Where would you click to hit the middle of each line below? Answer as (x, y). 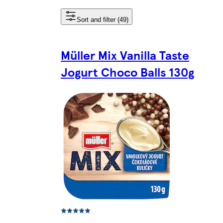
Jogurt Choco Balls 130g (128, 71)
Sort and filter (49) (103, 19)
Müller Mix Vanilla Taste (125, 55)
